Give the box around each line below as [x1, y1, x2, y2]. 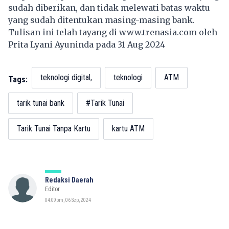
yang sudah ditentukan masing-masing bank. [8, 15, 195, 26]
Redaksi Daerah [45, 176, 94, 185]
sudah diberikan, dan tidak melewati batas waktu [8, 3, 210, 13]
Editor [45, 186, 60, 193]
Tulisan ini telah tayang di [8, 27, 119, 38]
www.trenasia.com [119, 27, 197, 38]
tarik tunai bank [17, 98, 64, 108]
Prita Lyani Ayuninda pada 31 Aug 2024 [8, 39, 167, 50]
